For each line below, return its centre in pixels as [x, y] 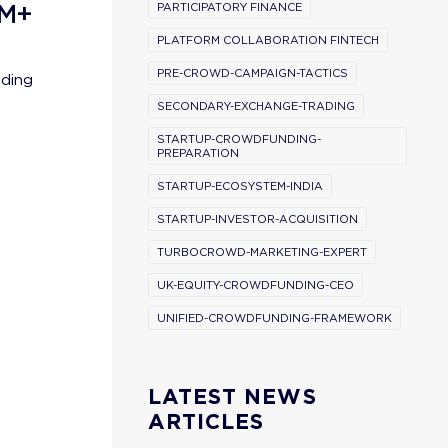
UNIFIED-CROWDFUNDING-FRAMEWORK [274, 318]
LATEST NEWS [232, 396]
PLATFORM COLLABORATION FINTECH [268, 40]
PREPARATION [198, 153]
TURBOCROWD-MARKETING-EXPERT [262, 252]
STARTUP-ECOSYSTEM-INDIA [240, 186]
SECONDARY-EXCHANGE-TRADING [256, 106]
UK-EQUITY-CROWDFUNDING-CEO [255, 285]
